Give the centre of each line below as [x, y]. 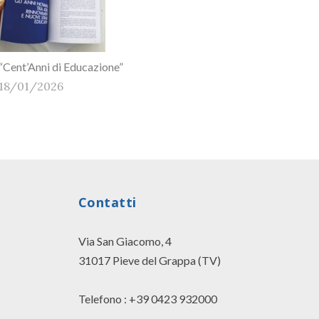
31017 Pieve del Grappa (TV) [149, 260]
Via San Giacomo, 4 [125, 241]
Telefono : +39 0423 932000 [147, 299]
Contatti [107, 202]
